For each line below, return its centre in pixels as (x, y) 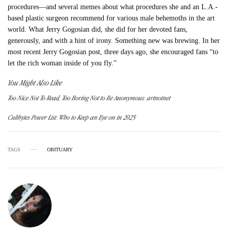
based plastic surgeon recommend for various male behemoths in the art (111, 18)
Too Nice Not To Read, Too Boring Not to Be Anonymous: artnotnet (89, 98)
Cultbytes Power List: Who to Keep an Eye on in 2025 (72, 117)
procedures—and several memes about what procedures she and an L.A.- (113, 7)
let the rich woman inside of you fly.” (62, 63)
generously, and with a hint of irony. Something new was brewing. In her (114, 40)
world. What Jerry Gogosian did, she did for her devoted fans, (98, 29)
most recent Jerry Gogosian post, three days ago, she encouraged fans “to (113, 52)
